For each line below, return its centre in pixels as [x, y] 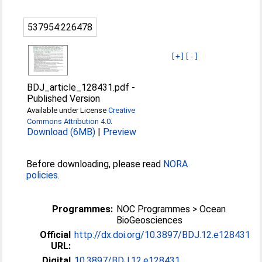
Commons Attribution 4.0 [69, 121]
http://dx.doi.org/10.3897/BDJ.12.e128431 [163, 235]
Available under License [68, 110]
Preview [120, 132]
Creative [122, 110]
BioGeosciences [150, 220]
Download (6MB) [61, 132]
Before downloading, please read [95, 164]
